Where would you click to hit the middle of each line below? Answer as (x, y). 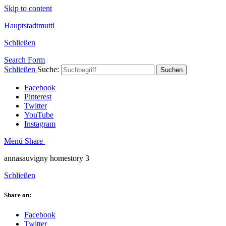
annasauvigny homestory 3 (47, 158)
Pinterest (38, 97)
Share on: (18, 195)
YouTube (39, 115)
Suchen (172, 70)
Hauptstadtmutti (29, 25)
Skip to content (28, 8)
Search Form (24, 60)
